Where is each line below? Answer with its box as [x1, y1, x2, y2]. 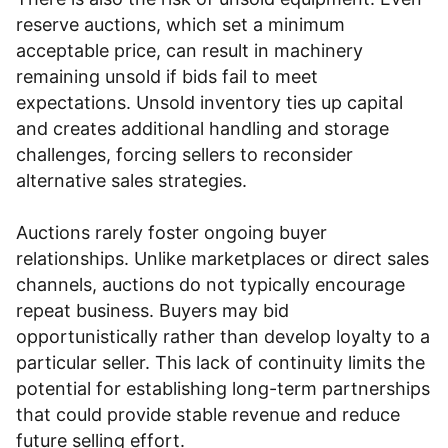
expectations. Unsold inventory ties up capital [16, 92, 403, 113]
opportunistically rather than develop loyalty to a [16, 326, 430, 347]
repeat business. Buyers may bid [16, 300, 289, 321]
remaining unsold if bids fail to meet [16, 66, 318, 87]
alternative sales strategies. [16, 170, 247, 191]
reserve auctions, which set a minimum [16, 14, 345, 35]
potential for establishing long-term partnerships [16, 378, 430, 399]
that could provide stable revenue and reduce [16, 404, 400, 425]
